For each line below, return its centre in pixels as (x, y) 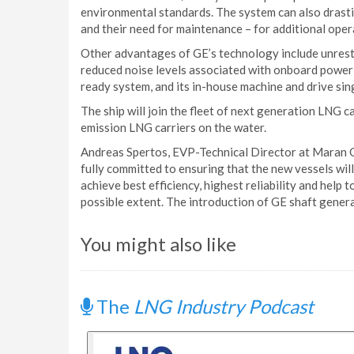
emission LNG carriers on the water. (173, 127)
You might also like (158, 244)
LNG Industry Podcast (224, 306)
